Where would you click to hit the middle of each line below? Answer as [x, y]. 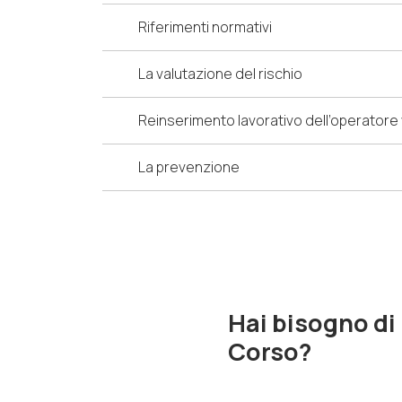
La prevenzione [189, 167]
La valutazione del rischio [220, 74]
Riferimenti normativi [205, 27]
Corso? [269, 352]
